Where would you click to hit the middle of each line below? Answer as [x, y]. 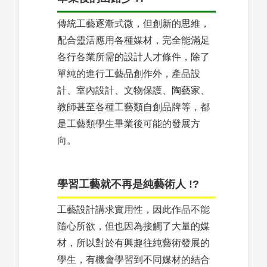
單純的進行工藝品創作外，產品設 [129, 74]
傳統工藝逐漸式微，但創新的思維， [133, 24]
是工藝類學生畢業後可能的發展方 [129, 124]
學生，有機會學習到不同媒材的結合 [133, 260]
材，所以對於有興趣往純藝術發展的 [133, 243]
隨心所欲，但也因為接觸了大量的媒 [133, 226]
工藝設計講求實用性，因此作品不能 [133, 210]
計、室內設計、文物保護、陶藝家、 [133, 91]
